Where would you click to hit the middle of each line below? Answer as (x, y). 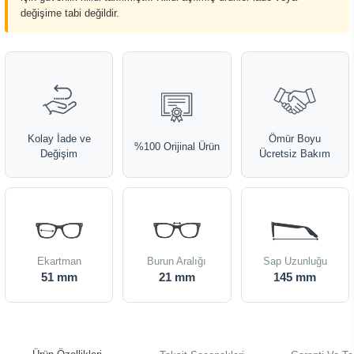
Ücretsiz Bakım (295, 154)
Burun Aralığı (177, 261)
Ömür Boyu (295, 139)
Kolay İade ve (59, 139)
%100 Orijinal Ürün (177, 146)
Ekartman (59, 261)
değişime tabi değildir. (70, 13)
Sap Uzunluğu (295, 261)
